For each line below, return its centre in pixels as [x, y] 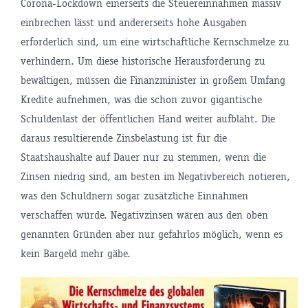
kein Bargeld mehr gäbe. [75, 253]
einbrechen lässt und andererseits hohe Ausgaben [133, 22]
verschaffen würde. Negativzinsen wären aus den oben [144, 214]
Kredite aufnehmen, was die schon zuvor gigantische [141, 99]
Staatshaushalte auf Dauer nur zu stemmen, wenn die [143, 157]
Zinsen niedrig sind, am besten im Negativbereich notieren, [155, 176]
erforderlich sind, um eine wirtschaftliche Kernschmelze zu [155, 41]
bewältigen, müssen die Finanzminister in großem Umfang [153, 80]
